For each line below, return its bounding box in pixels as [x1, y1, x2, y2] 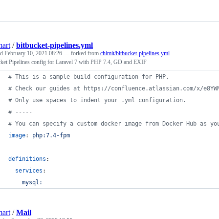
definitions [8, 155, 46, 162]
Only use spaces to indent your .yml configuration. [12, 96, 186, 104]
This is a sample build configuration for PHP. [12, 73, 169, 80]
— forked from [64, 49, 100, 57]
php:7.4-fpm [32, 131, 70, 139]
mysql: [22, 178, 43, 186]
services [15, 167, 43, 174]
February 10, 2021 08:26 [4, 49, 62, 57]
